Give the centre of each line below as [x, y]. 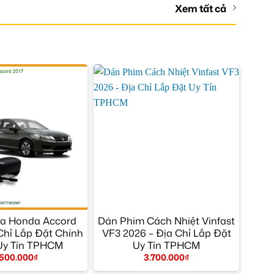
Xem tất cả [201, 8]
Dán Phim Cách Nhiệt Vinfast [166, 220]
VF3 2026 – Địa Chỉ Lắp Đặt [166, 233]
